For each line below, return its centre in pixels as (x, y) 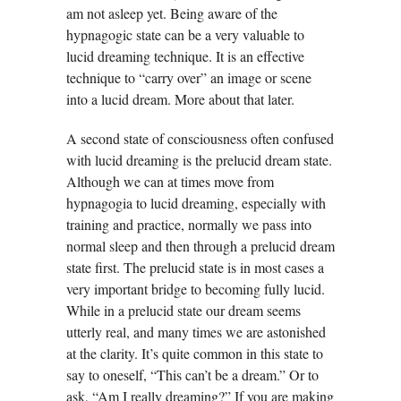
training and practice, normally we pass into (189, 225)
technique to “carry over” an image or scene (189, 78)
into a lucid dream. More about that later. (180, 99)
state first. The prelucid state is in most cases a (195, 268)
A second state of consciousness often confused (200, 139)
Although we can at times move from (170, 182)
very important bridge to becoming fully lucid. (196, 289)
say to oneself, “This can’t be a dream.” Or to (192, 375)
